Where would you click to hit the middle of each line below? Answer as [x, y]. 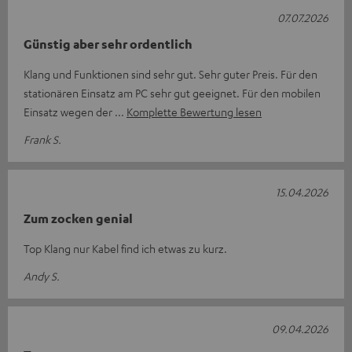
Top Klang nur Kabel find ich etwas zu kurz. [125, 248]
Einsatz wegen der [69, 111]
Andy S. [42, 275]
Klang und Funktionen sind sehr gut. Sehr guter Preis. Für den [170, 73]
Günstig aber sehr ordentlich [108, 44]
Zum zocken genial [78, 218]
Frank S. [42, 139]
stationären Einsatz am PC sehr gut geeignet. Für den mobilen [172, 92]
